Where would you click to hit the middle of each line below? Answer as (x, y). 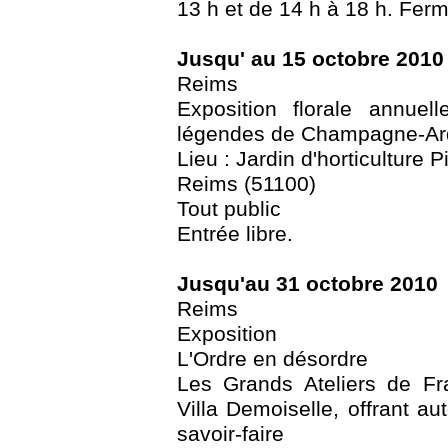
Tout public (229, 208)
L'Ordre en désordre (272, 358)
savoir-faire (230, 433)
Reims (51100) (246, 183)
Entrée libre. (235, 233)
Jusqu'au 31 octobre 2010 (307, 283)
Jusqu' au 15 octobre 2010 (310, 58)
